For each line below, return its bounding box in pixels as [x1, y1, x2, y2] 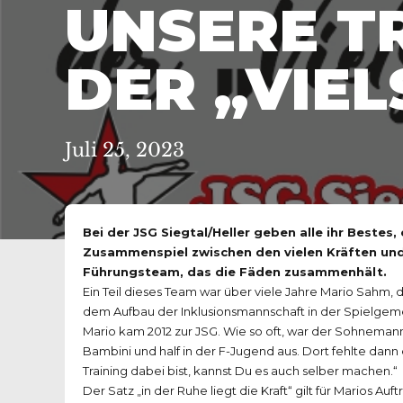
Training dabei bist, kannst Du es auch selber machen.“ [83, 363, 398, 379]
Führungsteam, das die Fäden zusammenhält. [83, 264, 387, 280]
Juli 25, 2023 [65, 139, 184, 163]
